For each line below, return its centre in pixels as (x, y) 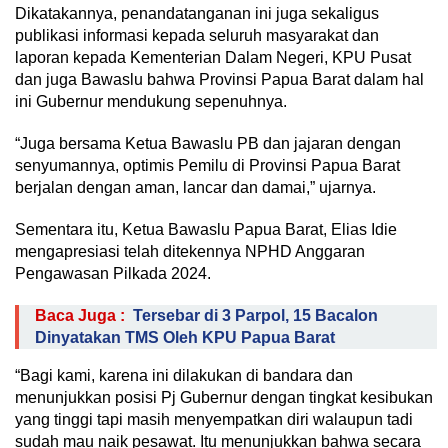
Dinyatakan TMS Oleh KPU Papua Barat (185, 337)
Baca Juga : (80, 315)
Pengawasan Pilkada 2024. (113, 273)
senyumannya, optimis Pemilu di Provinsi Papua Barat (207, 165)
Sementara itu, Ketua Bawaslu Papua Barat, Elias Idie (206, 229)
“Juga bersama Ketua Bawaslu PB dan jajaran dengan (208, 143)
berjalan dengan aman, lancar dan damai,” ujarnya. (195, 187)
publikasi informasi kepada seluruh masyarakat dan (197, 35)
